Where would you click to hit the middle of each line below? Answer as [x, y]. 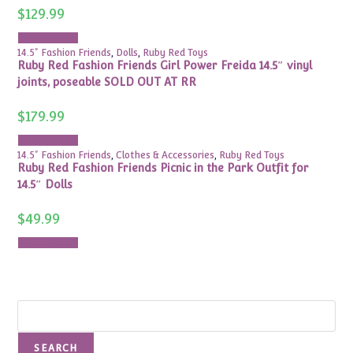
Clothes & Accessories [165, 155]
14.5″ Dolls [45, 184]
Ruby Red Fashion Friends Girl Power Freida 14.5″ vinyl [165, 65]
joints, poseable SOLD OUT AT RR [107, 82]
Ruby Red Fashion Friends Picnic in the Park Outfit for [163, 167]
